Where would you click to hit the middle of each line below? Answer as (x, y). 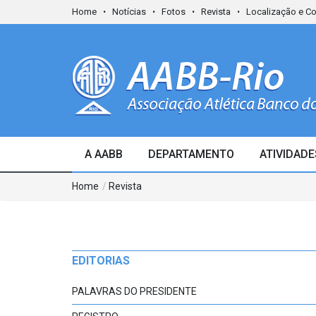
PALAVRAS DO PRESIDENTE (134, 291)
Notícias (129, 12)
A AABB (104, 154)
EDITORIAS (101, 261)
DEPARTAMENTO (191, 154)
